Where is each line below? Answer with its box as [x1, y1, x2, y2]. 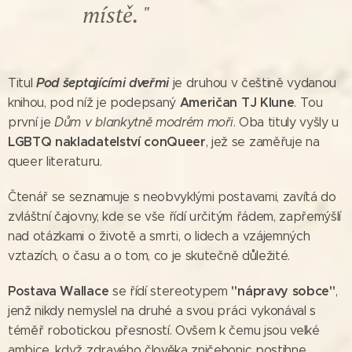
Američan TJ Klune [179, 93, 295, 111]
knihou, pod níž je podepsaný [8, 94, 180, 110]
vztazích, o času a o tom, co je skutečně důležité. [8, 247, 290, 263]
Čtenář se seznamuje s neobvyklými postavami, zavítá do [8, 189, 336, 204]
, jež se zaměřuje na [205, 134, 320, 149]
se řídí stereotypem [108, 283, 232, 299]
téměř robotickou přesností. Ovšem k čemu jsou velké [8, 322, 320, 338]
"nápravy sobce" [231, 282, 335, 299]
